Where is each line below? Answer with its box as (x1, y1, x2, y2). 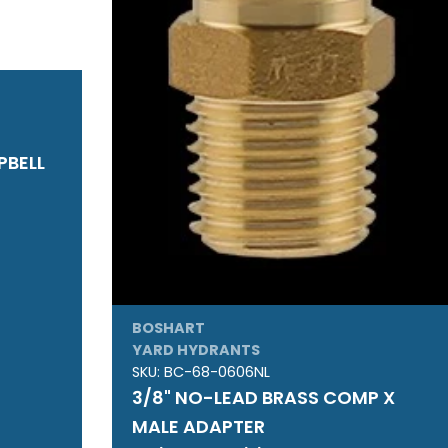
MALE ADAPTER (131, 414, 265, 440)
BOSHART (131, 318, 205, 339)
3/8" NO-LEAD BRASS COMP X (131, 385, 395, 411)
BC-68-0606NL (163, 362, 270, 383)
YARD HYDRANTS (131, 340, 260, 361)
